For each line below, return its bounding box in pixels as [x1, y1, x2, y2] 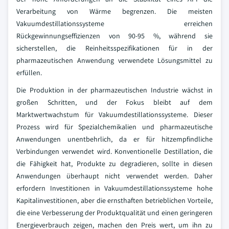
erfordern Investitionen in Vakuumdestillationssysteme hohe [16, 184, 213, 193]
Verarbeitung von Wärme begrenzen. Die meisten [16, 7, 213, 16]
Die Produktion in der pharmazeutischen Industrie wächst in [16, 85, 213, 95]
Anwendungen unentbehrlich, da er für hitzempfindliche [16, 134, 213, 144]
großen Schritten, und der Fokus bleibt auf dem [16, 98, 213, 107]
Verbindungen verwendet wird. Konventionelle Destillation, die [16, 147, 213, 156]
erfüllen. [16, 68, 42, 77]
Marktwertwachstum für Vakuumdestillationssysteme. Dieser [16, 110, 213, 119]
